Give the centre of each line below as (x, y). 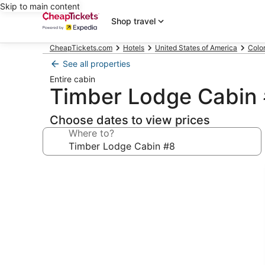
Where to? (91, 133)
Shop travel (133, 21)
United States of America (196, 48)
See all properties (96, 64)
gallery (66, 185)
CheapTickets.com (81, 48)
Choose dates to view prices (130, 120)
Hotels (134, 48)
